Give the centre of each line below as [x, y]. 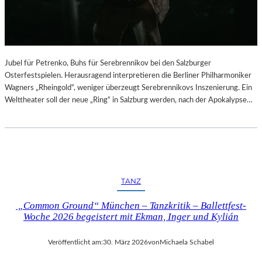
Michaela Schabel [187, 242]
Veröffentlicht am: [75, 242]
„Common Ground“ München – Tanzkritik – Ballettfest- [131, 205]
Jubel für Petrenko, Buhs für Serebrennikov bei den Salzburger [108, 63]
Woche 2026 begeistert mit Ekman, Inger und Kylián [131, 216]
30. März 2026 [125, 242]
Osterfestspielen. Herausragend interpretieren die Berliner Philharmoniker [128, 75]
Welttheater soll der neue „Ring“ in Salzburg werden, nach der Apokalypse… [129, 100]
